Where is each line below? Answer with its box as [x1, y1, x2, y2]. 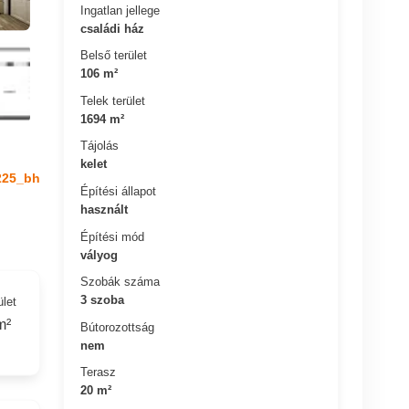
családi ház [80, 21, 145, 36]
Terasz [80, 364, 117, 379]
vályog [80, 247, 119, 262]
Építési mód [80, 229, 145, 244]
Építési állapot [80, 184, 157, 198]
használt [80, 202, 129, 216]
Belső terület [80, 47, 148, 62]
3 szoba [80, 292, 125, 307]
